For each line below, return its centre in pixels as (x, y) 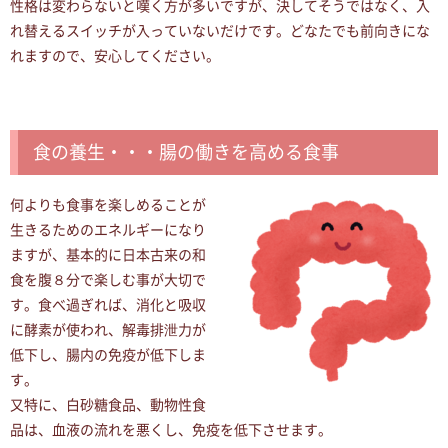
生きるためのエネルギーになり (108, 230)
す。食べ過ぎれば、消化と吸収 (108, 305)
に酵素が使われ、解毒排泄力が (108, 330)
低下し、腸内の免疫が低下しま (108, 355)
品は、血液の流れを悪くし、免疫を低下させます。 (171, 430)
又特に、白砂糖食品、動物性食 (108, 405)
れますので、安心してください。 (115, 56)
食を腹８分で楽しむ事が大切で (108, 280)
